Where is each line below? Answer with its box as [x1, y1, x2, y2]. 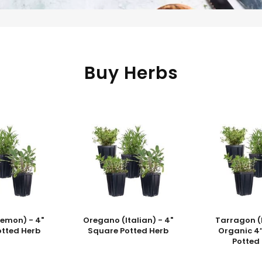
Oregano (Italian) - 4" [83, 215, 174, 226]
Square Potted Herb [88, 225, 169, 236]
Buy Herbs [84, 61, 178, 85]
